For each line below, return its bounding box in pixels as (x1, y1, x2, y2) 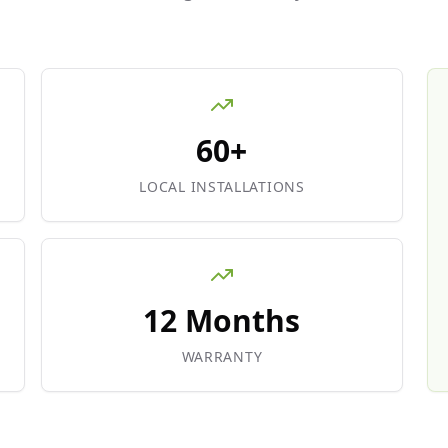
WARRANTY (181, 347, 263, 366)
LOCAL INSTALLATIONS (139, 177, 305, 196)
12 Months (143, 300, 301, 341)
